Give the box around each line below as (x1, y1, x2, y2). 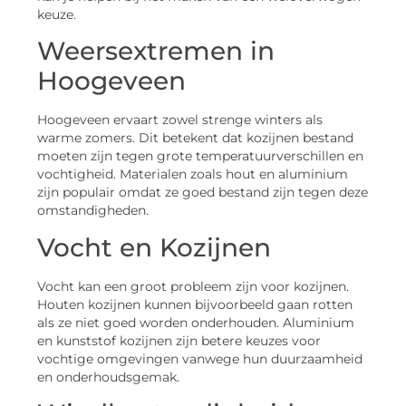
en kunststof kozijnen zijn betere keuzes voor (37, 333, 321, 348)
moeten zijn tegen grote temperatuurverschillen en (37, 149, 363, 164)
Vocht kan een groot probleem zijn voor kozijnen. (37, 278, 349, 294)
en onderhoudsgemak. (37, 369, 179, 384)
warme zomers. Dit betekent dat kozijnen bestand (37, 130, 353, 146)
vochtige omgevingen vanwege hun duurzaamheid (37, 351, 362, 366)
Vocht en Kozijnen (37, 231, 271, 263)
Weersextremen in (37, 35, 275, 67)
